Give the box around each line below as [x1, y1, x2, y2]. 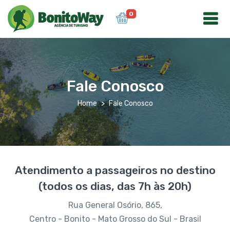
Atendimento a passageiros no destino [14, 164, 216, 177]
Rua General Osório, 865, [68, 200, 162, 210]
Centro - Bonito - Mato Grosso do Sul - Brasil [29, 214, 201, 224]
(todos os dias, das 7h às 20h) [39, 180, 191, 193]
